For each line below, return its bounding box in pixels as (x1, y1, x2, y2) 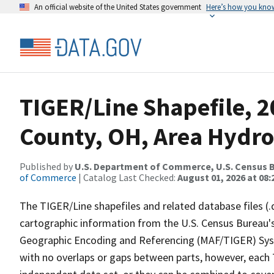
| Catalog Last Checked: (76, 171, 177, 183)
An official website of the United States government (34, 2, 201, 12)
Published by (20, 160, 75, 172)
